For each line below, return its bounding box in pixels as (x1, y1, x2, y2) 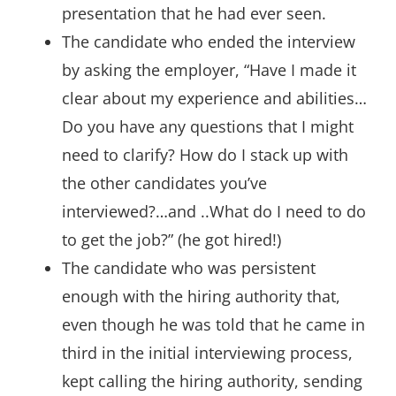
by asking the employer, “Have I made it (62, 59, 356, 80)
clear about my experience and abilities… (62, 88, 367, 109)
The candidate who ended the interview (62, 31, 355, 52)
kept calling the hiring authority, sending (62, 370, 362, 392)
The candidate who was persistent (62, 257, 316, 278)
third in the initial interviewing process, (62, 342, 353, 363)
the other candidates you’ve (62, 172, 267, 194)
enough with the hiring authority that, (62, 286, 340, 307)
